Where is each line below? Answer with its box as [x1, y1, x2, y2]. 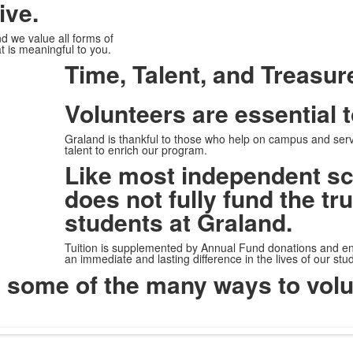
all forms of [58, 30, 113, 46]
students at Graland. [64, 205, 292, 239]
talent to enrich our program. [64, 142, 207, 158]
